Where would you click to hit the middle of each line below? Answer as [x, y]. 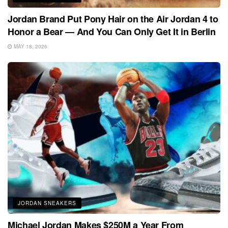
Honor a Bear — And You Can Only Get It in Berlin [112, 31]
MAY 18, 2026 [30, 46]
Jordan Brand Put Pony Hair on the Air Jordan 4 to [113, 19]
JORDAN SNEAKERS [47, 203]
